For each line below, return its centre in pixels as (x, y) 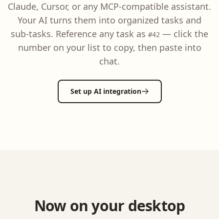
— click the (184, 34)
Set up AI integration (106, 91)
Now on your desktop (109, 206)
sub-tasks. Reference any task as (79, 34)
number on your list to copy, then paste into (109, 47)
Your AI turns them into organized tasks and (109, 20)
